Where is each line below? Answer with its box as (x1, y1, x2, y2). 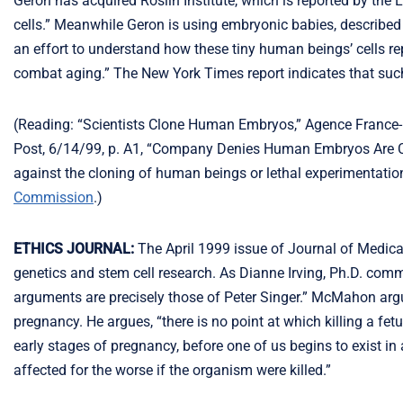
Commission (13, 189, 94, 206)
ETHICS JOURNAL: (13, 240, 134, 257)
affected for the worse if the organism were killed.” (13, 362, 331, 379)
